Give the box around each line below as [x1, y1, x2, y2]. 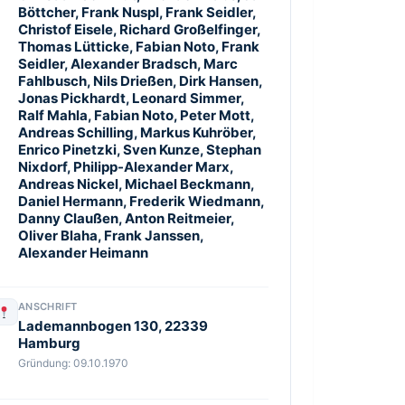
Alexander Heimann [17, 244, 148, 261]
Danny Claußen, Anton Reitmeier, [17, 210, 234, 227]
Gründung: [17, 356, 73, 370]
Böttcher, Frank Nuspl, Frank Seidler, [17, 4, 256, 21]
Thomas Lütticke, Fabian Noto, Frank [17, 38, 259, 55]
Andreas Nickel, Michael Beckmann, [17, 175, 254, 193]
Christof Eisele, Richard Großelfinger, [17, 21, 260, 38]
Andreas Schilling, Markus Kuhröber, [17, 124, 256, 141]
